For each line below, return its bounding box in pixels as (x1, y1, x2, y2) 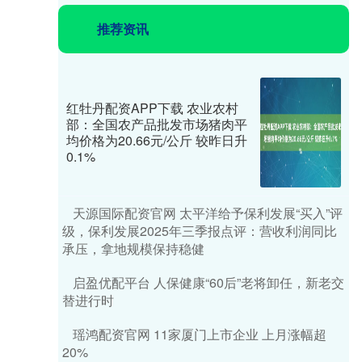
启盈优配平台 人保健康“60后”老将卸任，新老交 (73, 273, 344, 292)
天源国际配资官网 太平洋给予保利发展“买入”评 (73, 204, 343, 222)
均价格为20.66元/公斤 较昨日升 (66, 131, 247, 149)
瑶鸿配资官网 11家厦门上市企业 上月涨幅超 (73, 325, 326, 343)
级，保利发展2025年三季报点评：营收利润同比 (62, 221, 337, 240)
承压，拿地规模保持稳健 (62, 239, 204, 258)
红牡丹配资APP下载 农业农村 (66, 99, 238, 117)
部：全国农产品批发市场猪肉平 (66, 115, 247, 133)
